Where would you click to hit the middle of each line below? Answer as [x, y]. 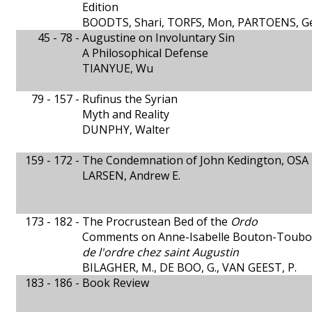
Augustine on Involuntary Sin [158, 38]
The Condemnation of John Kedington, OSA [195, 160]
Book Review [116, 283]
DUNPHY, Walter [126, 130]
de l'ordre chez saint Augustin [161, 252]
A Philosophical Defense [145, 53]
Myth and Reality [126, 114]
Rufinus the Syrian [130, 99]
